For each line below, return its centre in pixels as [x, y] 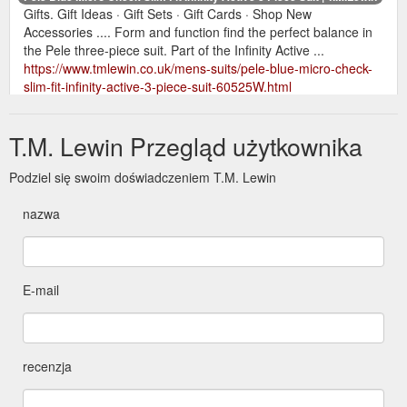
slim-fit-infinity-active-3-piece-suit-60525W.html [158, 87]
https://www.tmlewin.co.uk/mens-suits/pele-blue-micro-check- [198, 69]
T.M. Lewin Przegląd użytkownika [186, 146]
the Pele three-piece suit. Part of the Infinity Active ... [174, 50]
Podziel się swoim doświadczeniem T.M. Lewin [143, 178]
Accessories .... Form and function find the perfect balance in [198, 32]
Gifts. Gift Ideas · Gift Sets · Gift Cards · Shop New [168, 14]
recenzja [47, 367]
